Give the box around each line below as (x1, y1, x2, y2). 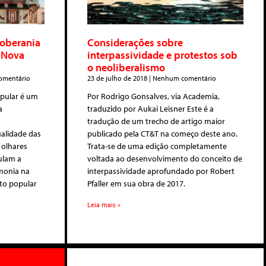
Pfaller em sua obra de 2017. (87, 178, 185, 189)
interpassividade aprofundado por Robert (87, 165, 235, 176)
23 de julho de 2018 (87, 73, 149, 83)
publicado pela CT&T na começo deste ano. (87, 128, 237, 139)
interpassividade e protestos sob (87, 47, 237, 62)
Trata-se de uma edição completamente (87, 140, 227, 151)
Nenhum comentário (151, 73, 216, 83)
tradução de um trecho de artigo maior (87, 115, 225, 126)
